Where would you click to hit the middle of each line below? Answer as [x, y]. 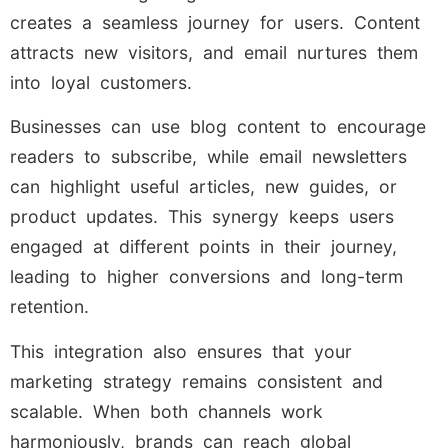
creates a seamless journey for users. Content [215, 22]
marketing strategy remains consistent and [196, 381]
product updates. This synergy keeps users [202, 217]
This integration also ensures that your [181, 351]
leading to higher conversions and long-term [206, 277]
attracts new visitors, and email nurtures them [214, 52]
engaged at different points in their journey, [203, 247]
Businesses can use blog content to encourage [218, 127]
